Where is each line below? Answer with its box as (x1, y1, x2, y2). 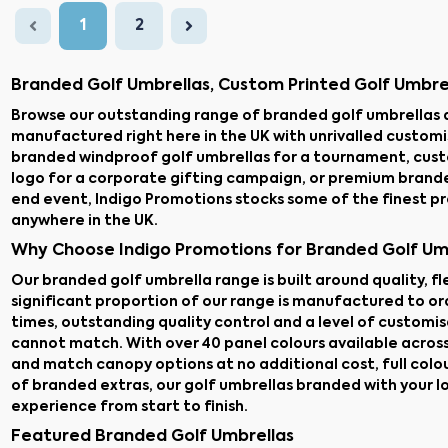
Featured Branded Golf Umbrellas (11, 429, 294, 445)
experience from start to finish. (11, 400, 248, 414)
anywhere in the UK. (11, 214, 158, 228)
